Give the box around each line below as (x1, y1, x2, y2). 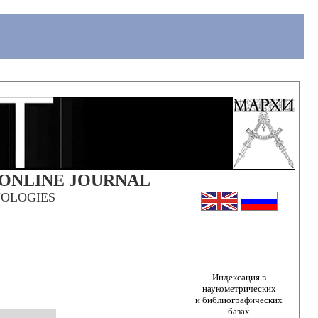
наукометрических (202, 283, 276, 295)
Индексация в (212, 272, 266, 283)
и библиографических (195, 295, 283, 306)
